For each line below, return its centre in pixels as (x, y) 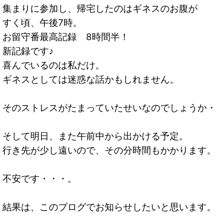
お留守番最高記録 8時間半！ (66, 37)
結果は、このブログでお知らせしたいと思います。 (109, 207)
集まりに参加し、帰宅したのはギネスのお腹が (100, 9)
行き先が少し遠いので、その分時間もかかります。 (109, 151)
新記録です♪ (28, 51)
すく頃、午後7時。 (42, 23)
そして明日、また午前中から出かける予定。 (95, 136)
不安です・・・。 (40, 179)
